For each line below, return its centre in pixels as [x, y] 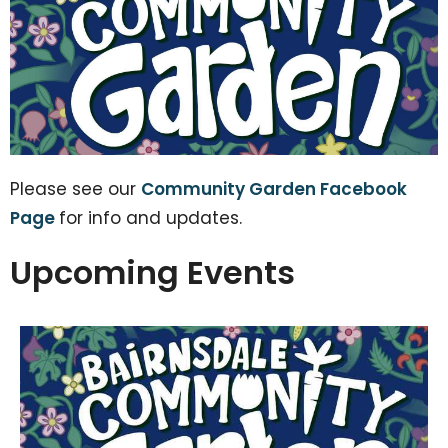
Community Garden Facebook [274, 188]
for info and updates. [150, 217]
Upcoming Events [152, 272]
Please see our [75, 188]
